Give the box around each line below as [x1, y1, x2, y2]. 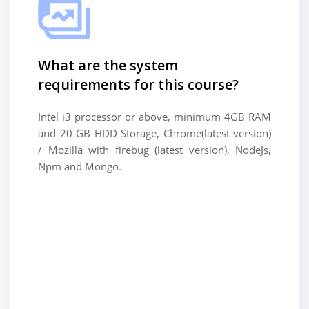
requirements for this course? [38, 74, 239, 94]
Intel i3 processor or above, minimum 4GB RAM [38, 109, 271, 123]
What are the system [38, 55, 178, 74]
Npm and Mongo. [38, 159, 121, 173]
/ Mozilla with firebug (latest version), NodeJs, [38, 142, 271, 157]
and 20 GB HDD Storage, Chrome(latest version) [38, 126, 271, 140]
